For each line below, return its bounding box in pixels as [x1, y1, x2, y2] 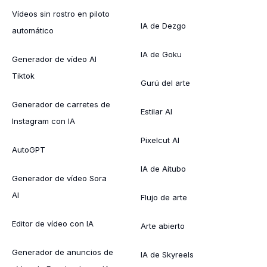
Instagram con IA [12, 116, 75, 126]
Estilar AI [141, 106, 172, 116]
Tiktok [12, 70, 35, 80]
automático [12, 25, 54, 35]
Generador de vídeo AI [12, 54, 97, 64]
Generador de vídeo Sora [12, 173, 107, 183]
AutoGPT [12, 144, 45, 154]
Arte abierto [141, 221, 185, 231]
